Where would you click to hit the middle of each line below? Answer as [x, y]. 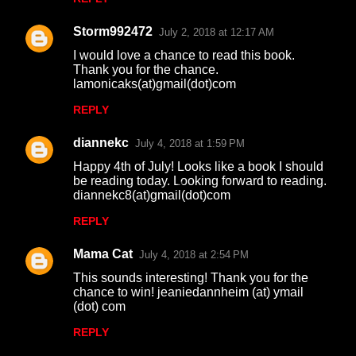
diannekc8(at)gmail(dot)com [152, 195]
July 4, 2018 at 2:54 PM [194, 255]
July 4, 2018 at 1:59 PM [190, 143]
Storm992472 [113, 31]
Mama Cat [103, 254]
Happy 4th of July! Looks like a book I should [198, 166]
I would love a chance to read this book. [184, 55]
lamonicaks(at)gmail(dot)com [155, 84]
